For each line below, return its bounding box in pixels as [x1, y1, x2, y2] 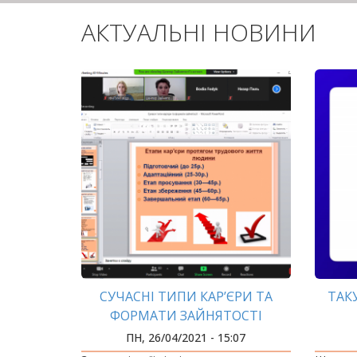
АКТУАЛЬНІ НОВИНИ [81, 16, 316, 49]
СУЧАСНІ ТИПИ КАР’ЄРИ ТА [99, 287, 273, 305]
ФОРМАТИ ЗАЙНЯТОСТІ [109, 306, 262, 324]
